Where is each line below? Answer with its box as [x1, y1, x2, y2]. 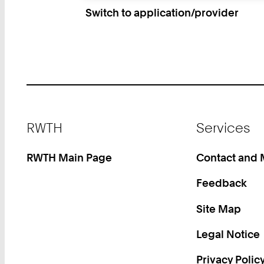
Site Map [196, 202, 241, 215]
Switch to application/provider [85, 6, 239, 19]
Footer [27, 114, 56, 126]
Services [196, 120, 250, 136]
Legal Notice [196, 227, 260, 240]
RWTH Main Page [27, 151, 113, 164]
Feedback [196, 176, 247, 190]
